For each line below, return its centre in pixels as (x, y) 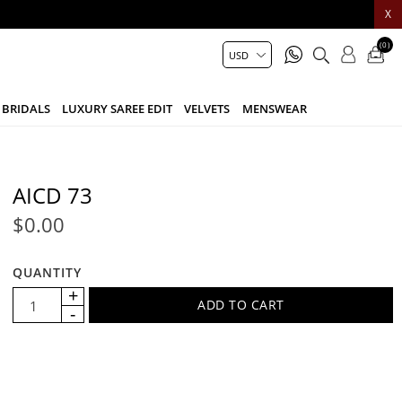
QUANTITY (48, 272)
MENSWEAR (274, 108)
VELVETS (207, 108)
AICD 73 (53, 195)
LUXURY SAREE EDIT (118, 108)
